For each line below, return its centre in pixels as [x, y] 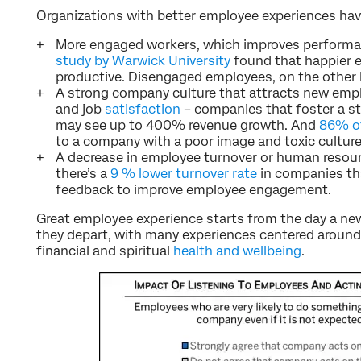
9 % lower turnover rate [184, 173]
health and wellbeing [237, 251]
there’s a [83, 173]
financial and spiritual [105, 251]
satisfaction [143, 109]
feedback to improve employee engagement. [193, 189]
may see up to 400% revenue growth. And [187, 125]
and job [80, 109]
